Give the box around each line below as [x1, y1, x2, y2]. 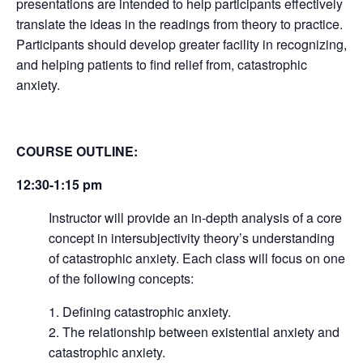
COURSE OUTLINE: [16, 142, 138, 160]
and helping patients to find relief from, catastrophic [16, 55, 307, 74]
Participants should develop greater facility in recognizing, [16, 35, 347, 53]
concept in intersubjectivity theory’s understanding [49, 228, 335, 247]
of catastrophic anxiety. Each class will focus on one [49, 249, 345, 267]
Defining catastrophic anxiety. [62, 302, 231, 321]
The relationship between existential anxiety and [62, 322, 340, 341]
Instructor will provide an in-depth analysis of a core [49, 208, 342, 227]
